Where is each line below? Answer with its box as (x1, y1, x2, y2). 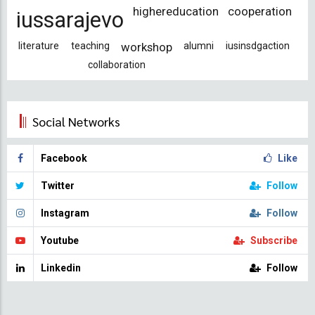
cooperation (228, 4, 292, 18)
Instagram (41, 207, 89, 219)
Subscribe (250, 234, 297, 246)
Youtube (41, 234, 79, 246)
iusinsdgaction (225, 39, 290, 51)
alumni (184, 39, 214, 51)
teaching (70, 39, 110, 51)
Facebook (41, 152, 87, 164)
